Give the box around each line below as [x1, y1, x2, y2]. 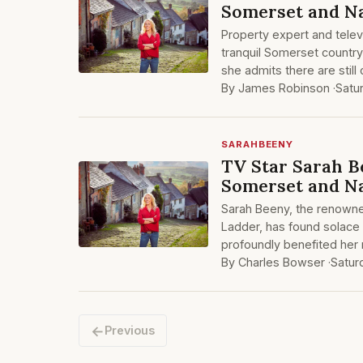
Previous [105, 323, 155, 337]
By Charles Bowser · [221, 255, 331, 269]
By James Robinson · [221, 81, 335, 95]
